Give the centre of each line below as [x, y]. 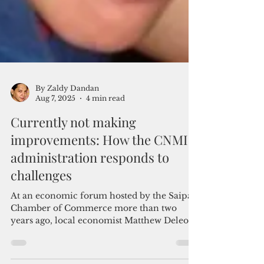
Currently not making [73, 186]
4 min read [105, 162]
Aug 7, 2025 [55, 162]
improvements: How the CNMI [99, 203]
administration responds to [90, 221]
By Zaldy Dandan [67, 152]
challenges [41, 239]
